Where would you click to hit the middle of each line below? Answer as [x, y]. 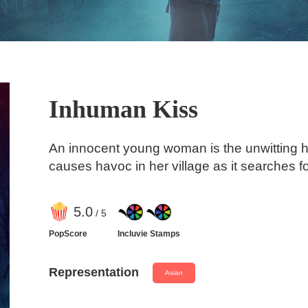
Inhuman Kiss [123, 110]
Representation [93, 273]
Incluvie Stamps [148, 233]
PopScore [68, 233]
